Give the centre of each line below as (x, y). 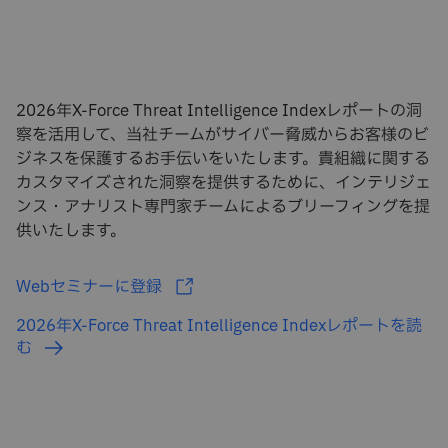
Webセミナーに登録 (91, 286)
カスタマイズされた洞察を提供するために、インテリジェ (223, 183)
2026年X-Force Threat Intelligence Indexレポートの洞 (219, 111)
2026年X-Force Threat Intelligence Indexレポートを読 (219, 325)
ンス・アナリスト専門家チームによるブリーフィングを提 (223, 207)
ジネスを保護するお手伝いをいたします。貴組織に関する (223, 159)
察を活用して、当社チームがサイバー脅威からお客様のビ (222, 135)
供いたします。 (71, 231)
